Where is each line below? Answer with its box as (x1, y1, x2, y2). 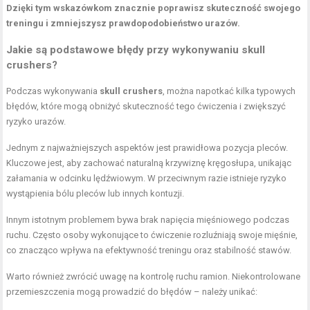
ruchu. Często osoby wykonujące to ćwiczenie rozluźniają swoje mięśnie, (6, 230, 298, 241)
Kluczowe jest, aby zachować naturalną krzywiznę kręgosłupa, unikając (6, 158, 292, 169)
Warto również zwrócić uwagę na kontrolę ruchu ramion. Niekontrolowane (6, 271, 301, 282)
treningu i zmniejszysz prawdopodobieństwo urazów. (6, 18, 241, 29)
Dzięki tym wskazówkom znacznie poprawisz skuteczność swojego (6, 3, 301, 14)
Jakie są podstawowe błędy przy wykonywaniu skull (6, 44, 266, 57)
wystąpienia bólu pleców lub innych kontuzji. (6, 188, 185, 199)
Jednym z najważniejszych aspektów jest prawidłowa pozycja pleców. (6, 143, 289, 154)
